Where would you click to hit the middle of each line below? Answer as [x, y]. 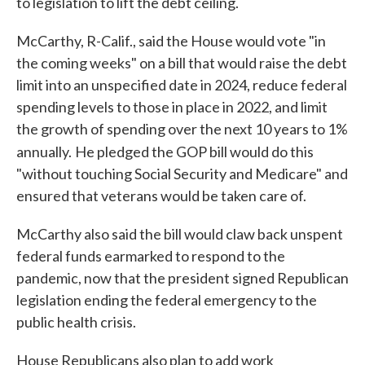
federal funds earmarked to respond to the [151, 256]
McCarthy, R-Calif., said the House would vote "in [171, 41]
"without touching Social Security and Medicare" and [182, 174]
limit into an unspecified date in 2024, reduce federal [182, 85]
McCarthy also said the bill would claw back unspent [180, 234]
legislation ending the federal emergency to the [167, 300]
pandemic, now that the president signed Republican [182, 278]
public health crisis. [76, 322]
